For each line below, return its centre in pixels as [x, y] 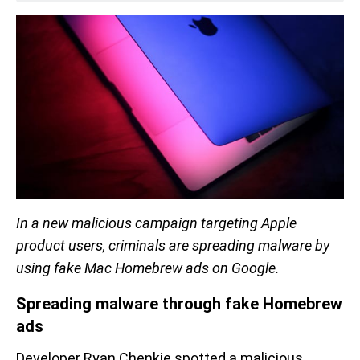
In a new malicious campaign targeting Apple [156, 223]
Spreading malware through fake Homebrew [179, 304]
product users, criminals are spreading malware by [173, 246]
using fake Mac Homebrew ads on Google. [148, 268]
